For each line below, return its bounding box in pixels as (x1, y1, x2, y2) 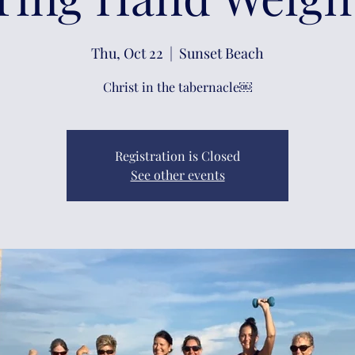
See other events (130, 166, 225, 183)
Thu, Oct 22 (91, 44, 163, 63)
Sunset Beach (179, 44, 264, 63)
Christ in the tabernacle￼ (103, 78, 252, 95)
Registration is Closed (115, 147, 240, 164)
